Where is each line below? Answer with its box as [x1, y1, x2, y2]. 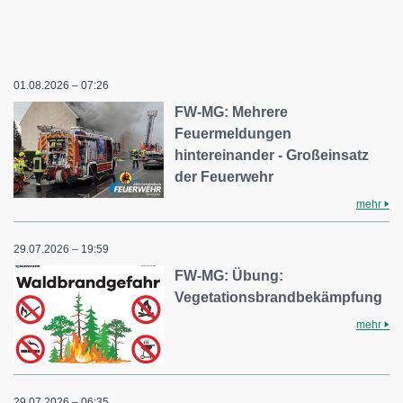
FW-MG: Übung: [175, 267, 284, 283]
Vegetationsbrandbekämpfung [175, 289, 383, 305]
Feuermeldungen [175, 125, 292, 141]
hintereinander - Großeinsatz [175, 147, 370, 163]
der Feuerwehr [175, 168, 274, 184]
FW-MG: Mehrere [175, 103, 289, 120]
